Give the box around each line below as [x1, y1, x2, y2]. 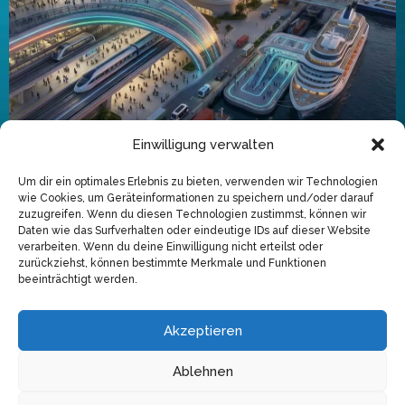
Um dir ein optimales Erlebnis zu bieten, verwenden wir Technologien [18, 175, 378, 188]
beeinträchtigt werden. [18, 273, 137, 286]
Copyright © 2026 [142, 289, 263, 307]
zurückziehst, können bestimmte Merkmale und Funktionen [18, 257, 326, 269]
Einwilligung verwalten [131, 137, 274, 153]
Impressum [165, 312, 240, 330]
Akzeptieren [163, 322, 242, 339]
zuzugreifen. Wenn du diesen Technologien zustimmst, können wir [18, 208, 366, 221]
